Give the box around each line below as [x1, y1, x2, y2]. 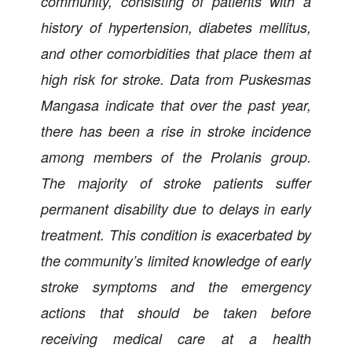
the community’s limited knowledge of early [41, 250, 311, 270]
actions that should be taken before [41, 302, 311, 322]
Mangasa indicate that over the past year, [41, 94, 311, 115]
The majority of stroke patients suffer [41, 172, 311, 192]
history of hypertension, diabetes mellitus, [41, 16, 311, 37]
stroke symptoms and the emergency [41, 276, 311, 296]
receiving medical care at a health [41, 328, 311, 348]
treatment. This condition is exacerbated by [41, 224, 311, 244]
